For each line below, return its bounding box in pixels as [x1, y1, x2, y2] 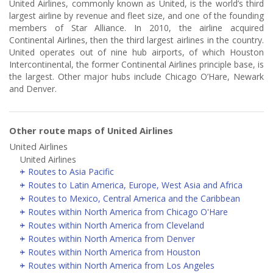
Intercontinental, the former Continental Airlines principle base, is [9, 58, 264, 70]
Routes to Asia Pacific [28, 165, 114, 177]
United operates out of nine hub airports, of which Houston [9, 46, 264, 58]
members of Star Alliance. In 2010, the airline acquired [9, 21, 264, 34]
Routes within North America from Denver [28, 232, 195, 244]
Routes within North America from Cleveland [28, 219, 204, 231]
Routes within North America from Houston [28, 246, 200, 258]
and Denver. [9, 82, 57, 94]
